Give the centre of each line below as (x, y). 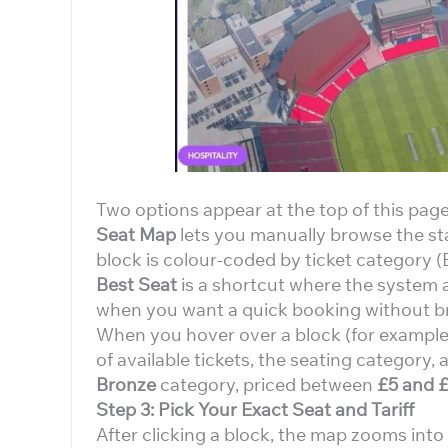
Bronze (126, 384)
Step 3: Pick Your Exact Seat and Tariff (255, 409)
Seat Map (136, 234)
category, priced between (266, 384)
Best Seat (136, 284)
